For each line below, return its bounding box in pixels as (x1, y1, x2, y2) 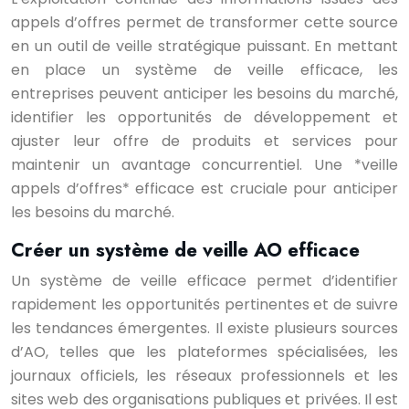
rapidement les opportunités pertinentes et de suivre (11, 294, 398, 315)
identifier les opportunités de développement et (11, 107, 398, 128)
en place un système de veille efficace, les (11, 59, 398, 80)
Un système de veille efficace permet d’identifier (11, 270, 398, 291)
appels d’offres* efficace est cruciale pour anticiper (11, 178, 398, 199)
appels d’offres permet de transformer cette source (11, 12, 398, 33)
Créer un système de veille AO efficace (11, 236, 360, 264)
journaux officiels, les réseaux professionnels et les (11, 365, 398, 386)
